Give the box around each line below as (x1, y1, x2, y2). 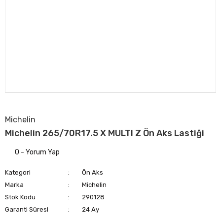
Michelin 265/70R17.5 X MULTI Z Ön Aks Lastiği (5, 128, 204, 139)
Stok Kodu (5, 193, 36, 201)
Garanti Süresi (5, 206, 48, 213)
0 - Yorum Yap (15, 148, 60, 156)
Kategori (5, 169, 31, 176)
